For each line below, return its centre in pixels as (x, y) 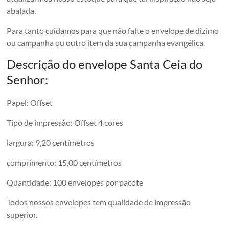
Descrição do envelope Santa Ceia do (105, 64)
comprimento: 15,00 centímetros (64, 162)
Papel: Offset (30, 102)
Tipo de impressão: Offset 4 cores (65, 122)
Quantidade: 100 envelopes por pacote (75, 182)
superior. (22, 214)
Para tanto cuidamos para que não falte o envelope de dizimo (113, 30)
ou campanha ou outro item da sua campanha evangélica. (106, 42)
